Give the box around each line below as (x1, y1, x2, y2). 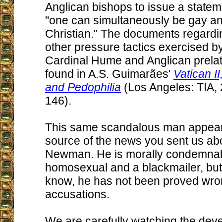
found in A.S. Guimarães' (45, 67, 173, 80)
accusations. (45, 188, 110, 201)
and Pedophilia (45, 81, 121, 94)
